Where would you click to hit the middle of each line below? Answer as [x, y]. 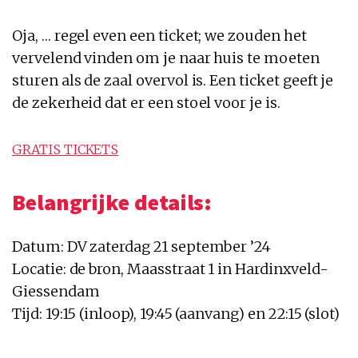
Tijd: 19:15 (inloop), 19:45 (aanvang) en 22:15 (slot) [176, 313]
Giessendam [56, 291]
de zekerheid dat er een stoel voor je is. [146, 102]
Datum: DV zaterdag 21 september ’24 [142, 246]
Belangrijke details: [112, 202]
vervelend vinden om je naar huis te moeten [166, 58]
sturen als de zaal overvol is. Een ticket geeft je [173, 80]
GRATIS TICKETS [66, 149]
